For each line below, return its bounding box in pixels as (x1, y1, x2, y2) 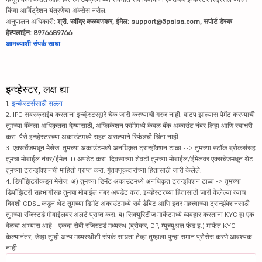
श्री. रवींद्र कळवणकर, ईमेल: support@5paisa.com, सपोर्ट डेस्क (57, 17, 232, 26)
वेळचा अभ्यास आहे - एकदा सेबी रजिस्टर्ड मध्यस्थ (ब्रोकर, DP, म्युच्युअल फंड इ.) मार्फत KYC (6, 221, 236, 230)
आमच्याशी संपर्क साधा (6, 39, 60, 48)
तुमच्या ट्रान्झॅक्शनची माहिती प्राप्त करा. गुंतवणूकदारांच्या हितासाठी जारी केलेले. (6, 166, 202, 174)
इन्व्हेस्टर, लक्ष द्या (6, 82, 69, 96)
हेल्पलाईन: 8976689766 (6, 28, 72, 37)
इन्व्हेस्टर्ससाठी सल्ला (12, 99, 63, 108)
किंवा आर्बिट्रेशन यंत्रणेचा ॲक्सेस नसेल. (6, 6, 107, 15)
